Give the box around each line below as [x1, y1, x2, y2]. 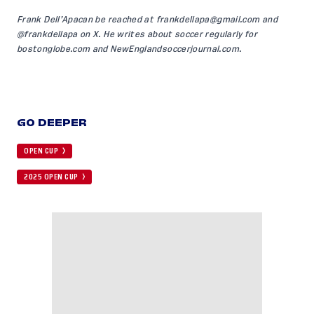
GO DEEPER [17, 115, 88, 131]
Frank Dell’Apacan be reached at [17, 15, 156, 25]
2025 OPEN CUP [24, 174, 78, 182]
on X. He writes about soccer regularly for [77, 30, 258, 39]
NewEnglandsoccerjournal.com [110, 45, 239, 54]
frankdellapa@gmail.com [156, 15, 260, 25]
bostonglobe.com [17, 45, 90, 54]
